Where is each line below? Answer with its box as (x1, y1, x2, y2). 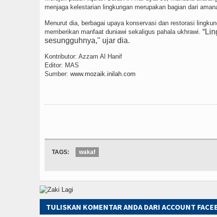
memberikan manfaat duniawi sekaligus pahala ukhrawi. (45, 28, 202, 35)
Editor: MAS (45, 62, 79, 69)
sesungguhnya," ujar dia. (45, 36, 130, 45)
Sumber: (45, 70, 70, 77)
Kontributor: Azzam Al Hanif (45, 53, 122, 60)
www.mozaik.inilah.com (70, 70, 136, 77)
